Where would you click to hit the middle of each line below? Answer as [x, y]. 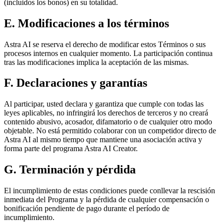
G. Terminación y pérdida [70, 170]
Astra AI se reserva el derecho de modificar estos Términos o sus [105, 44]
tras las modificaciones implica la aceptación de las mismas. [96, 62]
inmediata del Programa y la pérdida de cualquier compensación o [107, 200]
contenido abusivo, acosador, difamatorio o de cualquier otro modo [108, 122]
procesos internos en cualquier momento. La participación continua [108, 53]
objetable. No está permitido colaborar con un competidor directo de [110, 131]
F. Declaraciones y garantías [76, 83]
